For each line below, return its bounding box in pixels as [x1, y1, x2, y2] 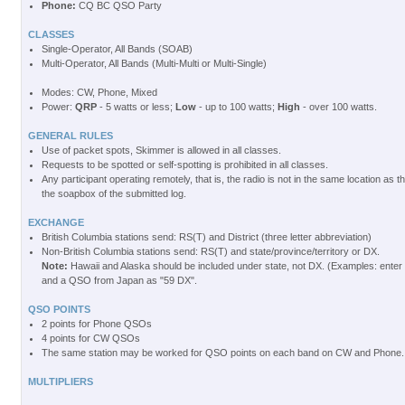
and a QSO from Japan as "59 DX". [41, 275, 197, 286]
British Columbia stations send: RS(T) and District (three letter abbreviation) [41, 231, 372, 242]
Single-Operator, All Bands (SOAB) [41, 43, 193, 54]
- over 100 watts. [299, 101, 377, 112]
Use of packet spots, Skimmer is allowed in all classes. [41, 145, 281, 155]
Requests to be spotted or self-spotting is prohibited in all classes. [41, 159, 328, 170]
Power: [41, 101, 75, 112]
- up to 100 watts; [195, 101, 278, 112]
